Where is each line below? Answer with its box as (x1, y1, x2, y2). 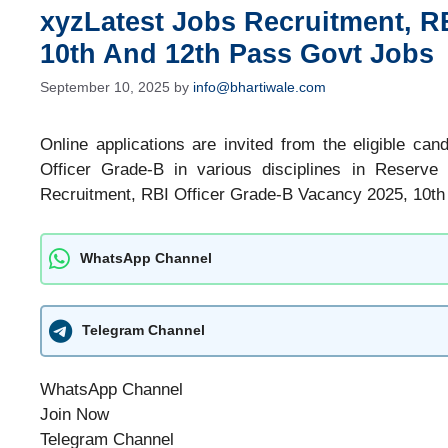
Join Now (40, 404, 109, 424)
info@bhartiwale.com (193, 79, 326, 96)
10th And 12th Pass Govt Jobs (40, 39, 434, 70)
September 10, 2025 (40, 79, 170, 96)
